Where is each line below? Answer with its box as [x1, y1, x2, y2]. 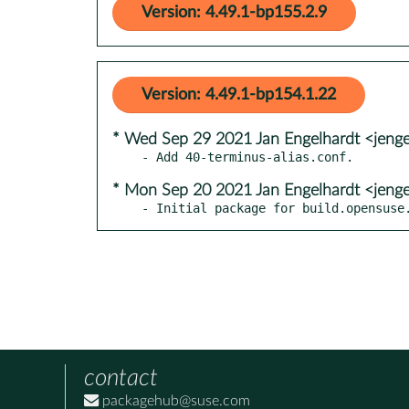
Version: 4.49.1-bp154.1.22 [142, 86, 336, 103]
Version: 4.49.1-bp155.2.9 [142, 4, 327, 21]
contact [84, 365, 158, 390]
